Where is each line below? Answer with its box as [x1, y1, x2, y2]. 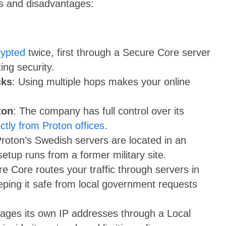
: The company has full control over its [13, 105, 184, 117]
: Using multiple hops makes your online [12, 76, 190, 88]
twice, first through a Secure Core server [25, 47, 210, 59]
